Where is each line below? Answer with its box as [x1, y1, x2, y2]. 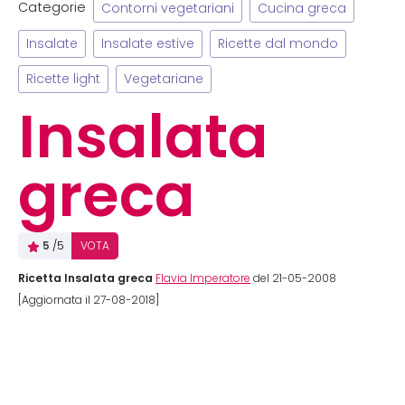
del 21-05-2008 [250, 272, 336, 285]
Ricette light [26, 71, 100, 87]
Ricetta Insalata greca [18, 271, 153, 285]
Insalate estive [101, 36, 194, 52]
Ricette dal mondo [218, 36, 338, 52]
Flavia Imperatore [155, 272, 250, 285]
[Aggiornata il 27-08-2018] [18, 294, 159, 306]
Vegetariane [124, 71, 203, 87]
